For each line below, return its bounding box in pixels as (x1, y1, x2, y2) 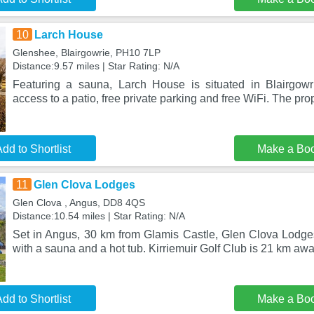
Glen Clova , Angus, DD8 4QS (12, 197, 145, 208)
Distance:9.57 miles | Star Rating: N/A (12, 60, 179, 71)
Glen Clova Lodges (33, 179, 135, 191)
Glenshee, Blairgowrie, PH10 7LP (12, 47, 161, 58)
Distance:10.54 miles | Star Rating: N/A (12, 210, 185, 221)
